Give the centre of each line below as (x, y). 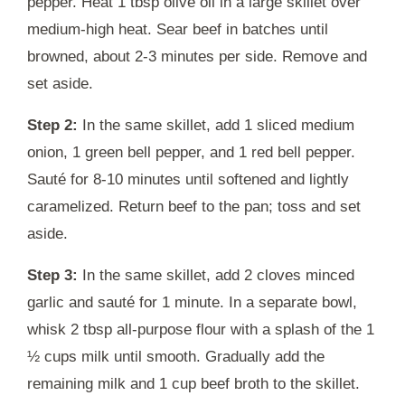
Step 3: (52, 275)
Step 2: (52, 125)
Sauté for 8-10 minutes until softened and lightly (188, 179)
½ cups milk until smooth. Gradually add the (176, 356)
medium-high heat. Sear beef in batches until (178, 29)
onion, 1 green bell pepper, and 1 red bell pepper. (191, 152)
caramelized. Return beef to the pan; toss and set (194, 206)
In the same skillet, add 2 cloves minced (216, 275)
